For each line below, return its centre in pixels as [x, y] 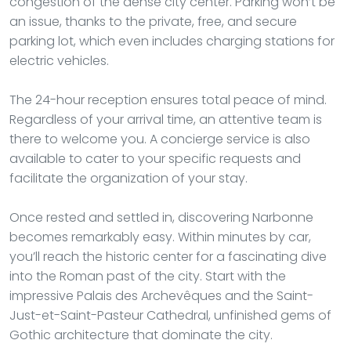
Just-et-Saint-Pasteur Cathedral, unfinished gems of [170, 315]
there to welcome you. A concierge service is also [160, 139]
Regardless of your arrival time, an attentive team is [166, 119]
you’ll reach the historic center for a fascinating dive [168, 256]
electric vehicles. [59, 60]
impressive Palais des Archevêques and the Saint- [161, 295]
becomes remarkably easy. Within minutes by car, [160, 237]
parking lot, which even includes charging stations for [172, 41]
